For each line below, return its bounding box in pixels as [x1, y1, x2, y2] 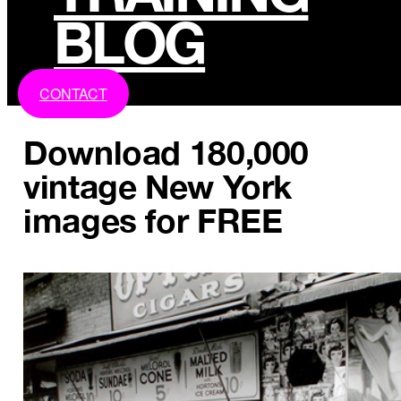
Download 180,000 [23, 132, 310, 173]
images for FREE [23, 200, 283, 241]
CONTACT [39, 82, 107, 104]
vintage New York [23, 166, 293, 207]
